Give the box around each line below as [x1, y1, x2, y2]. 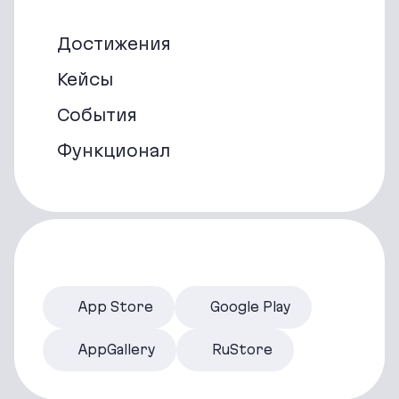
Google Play [210, 299, 290, 315]
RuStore [212, 342, 273, 358]
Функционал [57, 141, 170, 161]
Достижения [57, 34, 171, 54]
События [57, 105, 137, 126]
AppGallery [78, 342, 155, 358]
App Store [78, 299, 153, 315]
